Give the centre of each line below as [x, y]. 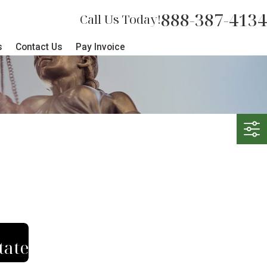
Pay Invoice [100, 47]
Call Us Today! [120, 19]
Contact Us [39, 47]
